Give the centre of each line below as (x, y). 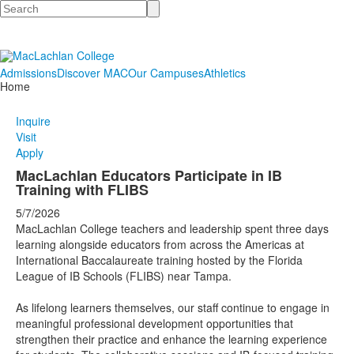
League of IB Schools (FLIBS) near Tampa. (124, 276)
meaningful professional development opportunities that (154, 323)
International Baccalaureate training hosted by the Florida (159, 260)
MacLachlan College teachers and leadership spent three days (172, 228)
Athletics (225, 73)
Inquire (33, 121)
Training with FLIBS (82, 190)
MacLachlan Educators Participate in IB (149, 175)
